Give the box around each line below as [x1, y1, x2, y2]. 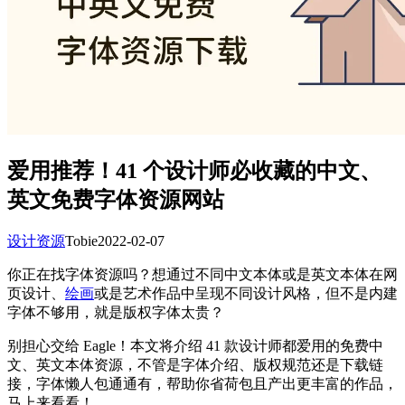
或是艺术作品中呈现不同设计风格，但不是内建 [94, 285, 398, 301]
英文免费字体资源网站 [7, 187, 224, 212]
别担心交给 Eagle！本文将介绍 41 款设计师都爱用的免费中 [7, 337, 383, 353]
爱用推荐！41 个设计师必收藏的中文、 [7, 158, 381, 183]
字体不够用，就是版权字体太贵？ [7, 304, 224, 320]
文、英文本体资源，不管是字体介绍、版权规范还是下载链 [7, 356, 383, 372]
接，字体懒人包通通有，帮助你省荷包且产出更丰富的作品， [7, 375, 398, 391]
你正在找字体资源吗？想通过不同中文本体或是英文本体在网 [7, 266, 398, 282]
